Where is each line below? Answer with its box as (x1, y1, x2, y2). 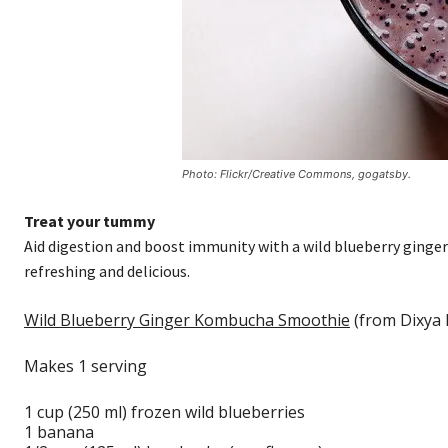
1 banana (24, 421, 94, 444)
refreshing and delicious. (24, 261, 190, 282)
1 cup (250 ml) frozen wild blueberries (24, 401, 305, 424)
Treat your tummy (24, 211, 155, 232)
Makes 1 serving (24, 355, 147, 378)
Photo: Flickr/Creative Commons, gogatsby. (182, 167, 411, 182)
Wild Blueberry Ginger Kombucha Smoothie (24, 309, 350, 332)
